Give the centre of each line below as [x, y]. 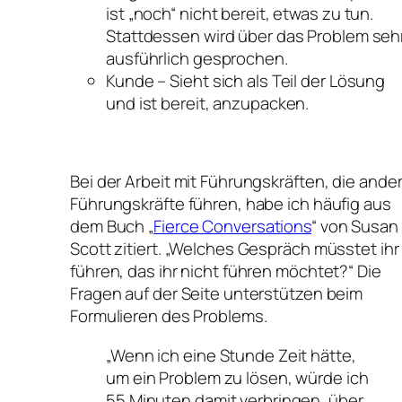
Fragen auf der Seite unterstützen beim [217, 294]
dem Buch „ [112, 227]
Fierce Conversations [233, 227]
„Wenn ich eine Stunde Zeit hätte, [231, 355]
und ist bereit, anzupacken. [208, 104]
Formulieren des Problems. [169, 316]
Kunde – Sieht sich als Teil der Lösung [246, 81]
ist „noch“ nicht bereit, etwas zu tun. [240, 14]
